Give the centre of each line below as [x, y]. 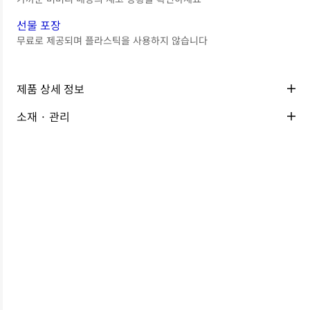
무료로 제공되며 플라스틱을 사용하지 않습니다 [112, 40]
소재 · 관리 [44, 116]
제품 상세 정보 [51, 89]
